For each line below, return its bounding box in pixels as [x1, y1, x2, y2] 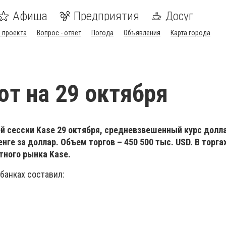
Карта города [171, 29, 210, 37]
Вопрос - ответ [37, 29, 81, 37]
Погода [91, 29, 114, 37]
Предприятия [74, 9, 139, 23]
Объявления [124, 29, 160, 37]
